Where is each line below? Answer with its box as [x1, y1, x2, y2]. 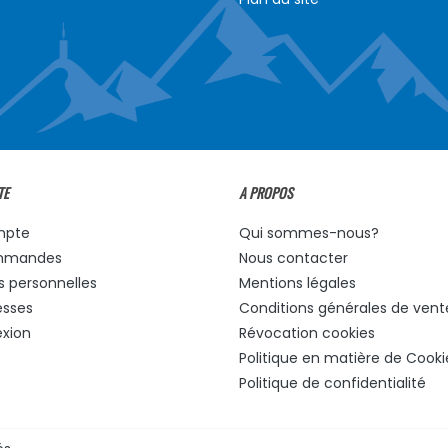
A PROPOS [239, 182, 293, 204]
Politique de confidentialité [239, 373, 426, 394]
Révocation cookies [239, 323, 375, 344]
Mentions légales [239, 273, 356, 294]
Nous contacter [239, 248, 348, 269]
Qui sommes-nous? [239, 223, 379, 244]
